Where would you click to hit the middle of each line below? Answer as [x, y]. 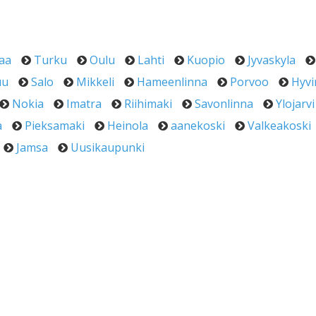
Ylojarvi [295, 104]
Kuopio [206, 60]
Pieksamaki [55, 126]
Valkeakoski [279, 126]
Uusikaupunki [108, 147]
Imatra [84, 104]
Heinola [128, 126]
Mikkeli [95, 82]
